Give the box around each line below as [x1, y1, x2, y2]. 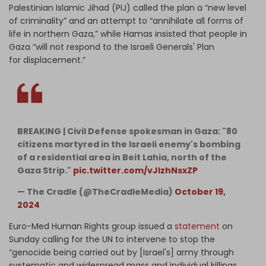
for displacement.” [9, 53, 85, 66]
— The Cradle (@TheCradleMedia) [17, 185, 175, 198]
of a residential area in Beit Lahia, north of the [17, 151, 227, 163]
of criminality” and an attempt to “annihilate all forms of [9, 14, 243, 27]
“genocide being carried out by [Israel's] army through [9, 246, 234, 258]
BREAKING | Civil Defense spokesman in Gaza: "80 [17, 125, 237, 137]
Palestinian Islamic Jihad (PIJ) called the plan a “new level [9, 1, 246, 14]
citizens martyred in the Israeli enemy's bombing [17, 138, 240, 150]
